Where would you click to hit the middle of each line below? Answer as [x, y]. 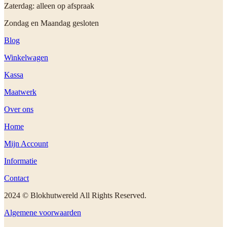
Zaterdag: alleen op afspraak [49, 6]
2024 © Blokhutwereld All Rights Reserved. [75, 196]
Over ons [19, 109]
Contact [16, 178]
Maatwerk [20, 92]
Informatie [21, 161]
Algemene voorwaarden [43, 213]
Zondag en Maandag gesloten [51, 23]
